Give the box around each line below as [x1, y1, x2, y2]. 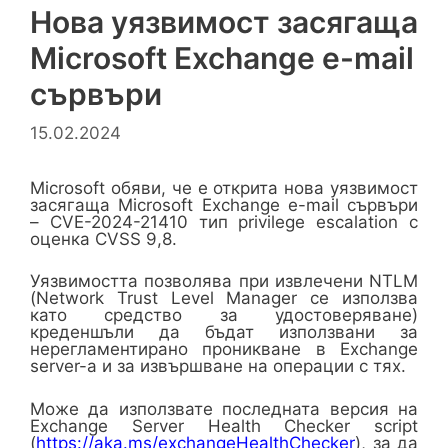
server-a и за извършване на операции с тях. [30, 356, 406, 376]
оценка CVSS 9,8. [30, 228, 177, 249]
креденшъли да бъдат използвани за [30, 322, 418, 342]
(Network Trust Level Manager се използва [30, 288, 418, 308]
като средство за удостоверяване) [30, 305, 418, 325]
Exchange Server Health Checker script [30, 415, 418, 436]
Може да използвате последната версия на [30, 398, 418, 419]
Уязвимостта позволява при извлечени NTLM [30, 271, 418, 291]
